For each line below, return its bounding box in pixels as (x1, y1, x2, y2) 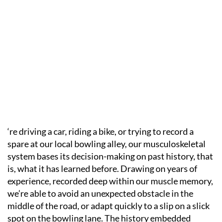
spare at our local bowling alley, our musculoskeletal (7, 138, 206, 149)
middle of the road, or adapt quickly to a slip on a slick (7, 200, 210, 211)
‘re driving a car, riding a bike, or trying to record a (7, 126, 194, 137)
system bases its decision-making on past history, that (7, 151, 213, 162)
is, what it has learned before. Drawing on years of (7, 163, 197, 174)
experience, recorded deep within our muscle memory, (7, 175, 213, 186)
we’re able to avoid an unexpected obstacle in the (7, 188, 193, 199)
